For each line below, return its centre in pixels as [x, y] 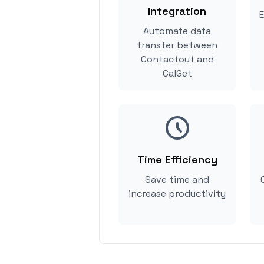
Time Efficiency [177, 159]
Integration [177, 11]
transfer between [177, 45]
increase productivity [177, 194]
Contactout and [177, 59]
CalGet [177, 73]
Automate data [177, 31]
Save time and [177, 179]
